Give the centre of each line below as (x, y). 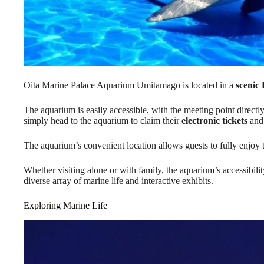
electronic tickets (214, 120)
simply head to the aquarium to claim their (103, 120)
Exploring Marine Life (65, 205)
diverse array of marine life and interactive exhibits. (118, 180)
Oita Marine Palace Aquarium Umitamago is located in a (130, 85)
